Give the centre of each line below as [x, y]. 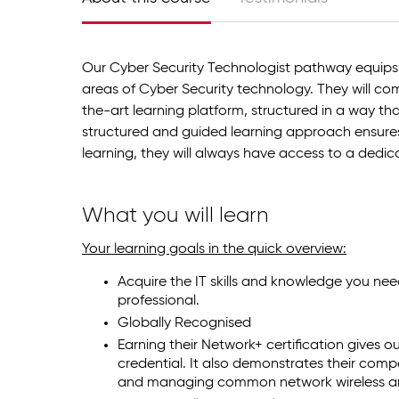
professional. [159, 301]
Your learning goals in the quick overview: [214, 250]
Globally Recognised [184, 324]
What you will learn [175, 215]
